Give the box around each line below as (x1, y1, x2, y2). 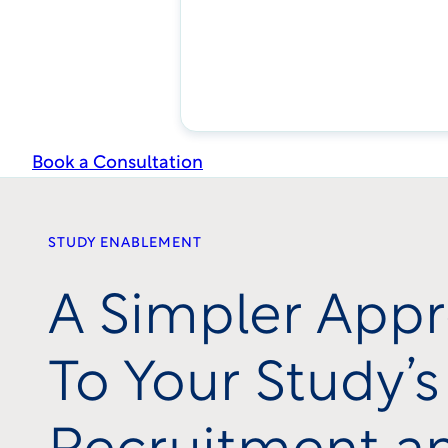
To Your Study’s (48, 360, 440, 411)
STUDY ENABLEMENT (48, 235, 202, 251)
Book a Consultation (32, 153, 203, 173)
